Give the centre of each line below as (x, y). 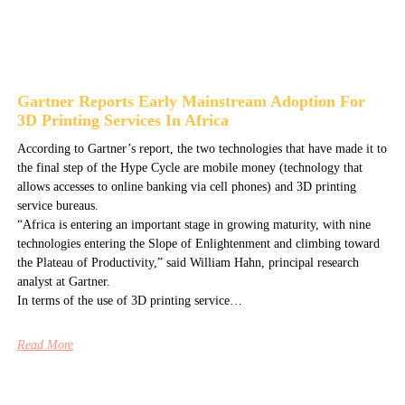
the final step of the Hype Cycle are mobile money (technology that (189, 168)
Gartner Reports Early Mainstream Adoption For (191, 102)
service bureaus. (57, 206)
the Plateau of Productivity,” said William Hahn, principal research (188, 263)
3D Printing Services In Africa (122, 121)
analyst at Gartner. (63, 282)
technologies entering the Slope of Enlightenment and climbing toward (198, 244)
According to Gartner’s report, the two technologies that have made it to (202, 149)
